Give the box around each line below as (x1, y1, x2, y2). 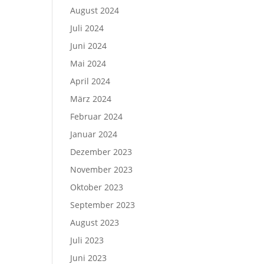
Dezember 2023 (70, 146, 133, 157)
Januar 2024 (70, 128, 118, 140)
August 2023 (70, 217, 120, 228)
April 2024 (70, 75, 111, 87)
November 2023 (70, 164, 133, 175)
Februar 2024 (70, 111, 123, 122)
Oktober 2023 (70, 181, 124, 193)
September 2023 (70, 199, 136, 210)
